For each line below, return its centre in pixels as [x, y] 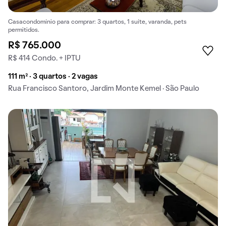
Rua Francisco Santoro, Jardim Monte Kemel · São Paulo [104, 89]
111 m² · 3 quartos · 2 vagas [53, 76]
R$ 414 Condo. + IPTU [44, 58]
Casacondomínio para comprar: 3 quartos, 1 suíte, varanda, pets [97, 22]
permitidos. [24, 30]
